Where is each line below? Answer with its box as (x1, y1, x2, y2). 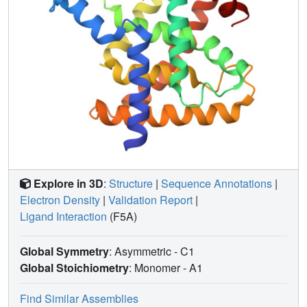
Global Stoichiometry (20, 259, 129, 275)
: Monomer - (129, 259, 189, 275)
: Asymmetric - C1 (109, 243, 197, 259)
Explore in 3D (34, 175, 103, 191)
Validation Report (108, 191, 193, 208)
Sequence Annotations (161, 175, 272, 191)
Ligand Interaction (20, 208, 107, 224)
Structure (109, 175, 153, 191)
